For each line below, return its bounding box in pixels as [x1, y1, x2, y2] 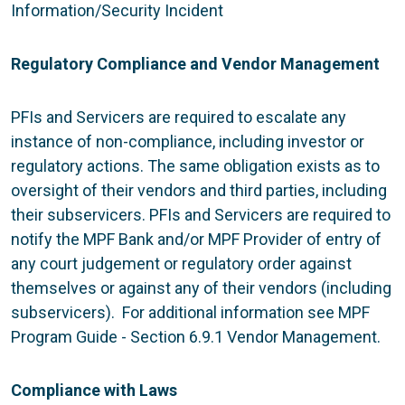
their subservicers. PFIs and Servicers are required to [11, 204, 391, 224]
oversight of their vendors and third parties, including [11, 180, 387, 200]
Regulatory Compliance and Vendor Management [11, 53, 380, 73]
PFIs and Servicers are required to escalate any [11, 107, 346, 127]
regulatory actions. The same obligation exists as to [11, 155, 380, 175]
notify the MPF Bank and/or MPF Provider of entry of [11, 229, 381, 249]
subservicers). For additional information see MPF [11, 302, 370, 322]
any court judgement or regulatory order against [11, 253, 352, 273]
